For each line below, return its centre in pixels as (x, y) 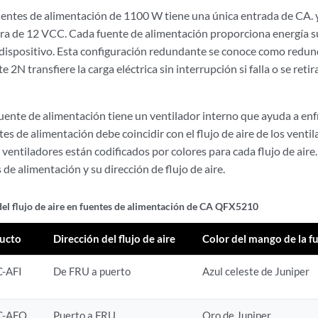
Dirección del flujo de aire (115, 238)
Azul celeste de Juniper (256, 271)
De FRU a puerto (92, 271)
